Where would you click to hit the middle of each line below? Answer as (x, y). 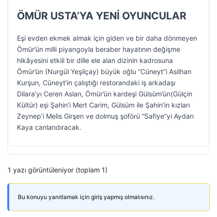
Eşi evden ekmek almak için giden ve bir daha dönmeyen (107, 38)
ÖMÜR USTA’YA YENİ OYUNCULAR (102, 16)
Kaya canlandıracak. (49, 127)
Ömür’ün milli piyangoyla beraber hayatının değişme (99, 49)
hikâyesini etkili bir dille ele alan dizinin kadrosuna (95, 60)
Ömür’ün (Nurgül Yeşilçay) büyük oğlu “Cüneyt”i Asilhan (104, 71)
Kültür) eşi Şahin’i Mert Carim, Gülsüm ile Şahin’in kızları (103, 105)
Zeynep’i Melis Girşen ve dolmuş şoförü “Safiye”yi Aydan (105, 116)
